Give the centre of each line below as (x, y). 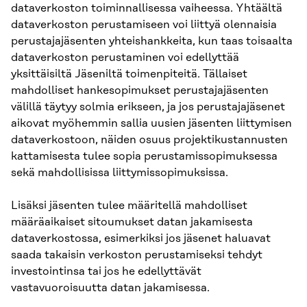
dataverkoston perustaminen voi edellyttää (125, 57)
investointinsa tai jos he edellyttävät (106, 271)
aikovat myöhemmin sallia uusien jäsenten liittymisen (151, 123)
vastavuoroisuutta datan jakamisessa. (110, 287)
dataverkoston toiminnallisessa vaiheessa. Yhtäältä (147, 8)
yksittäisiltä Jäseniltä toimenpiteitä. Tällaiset (129, 74)
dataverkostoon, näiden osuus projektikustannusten (149, 139)
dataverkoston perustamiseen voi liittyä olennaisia (144, 24)
